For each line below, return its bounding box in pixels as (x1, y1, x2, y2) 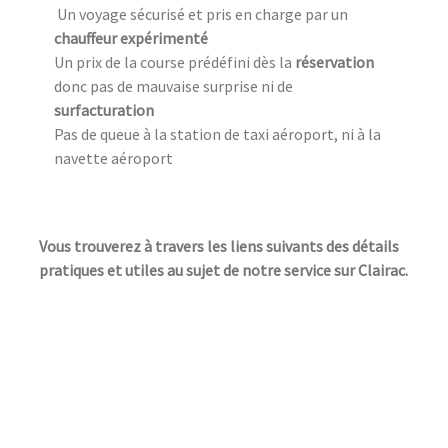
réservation (295, 52, 374, 73)
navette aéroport (54, 148, 173, 169)
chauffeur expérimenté (54, 28, 208, 49)
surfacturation (54, 100, 154, 121)
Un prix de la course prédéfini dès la (54, 52, 295, 73)
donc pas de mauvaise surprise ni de (54, 76, 293, 97)
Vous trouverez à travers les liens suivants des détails (39, 236, 399, 257)
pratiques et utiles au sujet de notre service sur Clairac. (39, 260, 408, 281)
